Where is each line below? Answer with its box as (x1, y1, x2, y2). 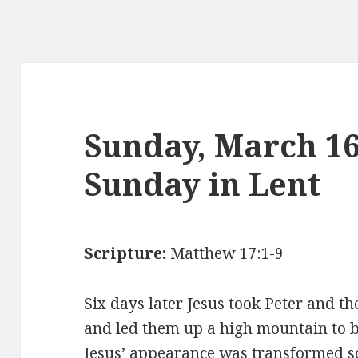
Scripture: (84, 243, 167, 265)
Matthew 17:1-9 (166, 243, 284, 265)
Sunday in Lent (84, 162, 329, 205)
